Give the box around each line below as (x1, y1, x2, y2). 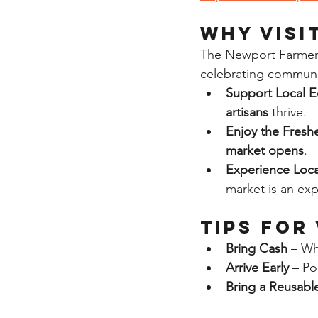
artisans (226, 104, 268, 120)
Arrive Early (226, 260, 289, 275)
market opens (226, 143, 304, 158)
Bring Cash (226, 241, 287, 256)
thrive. (268, 104, 307, 120)
